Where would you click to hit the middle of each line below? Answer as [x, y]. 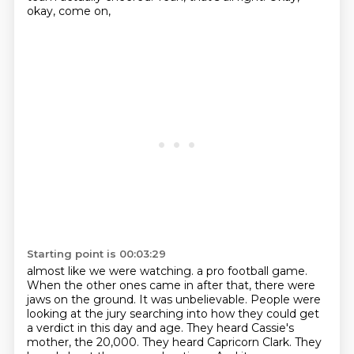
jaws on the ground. [83, 299]
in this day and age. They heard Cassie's [185, 328]
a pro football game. [252, 271]
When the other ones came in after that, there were [171, 285]
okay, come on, [68, 11]
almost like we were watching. [111, 271]
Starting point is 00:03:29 [96, 254]
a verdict [52, 328]
